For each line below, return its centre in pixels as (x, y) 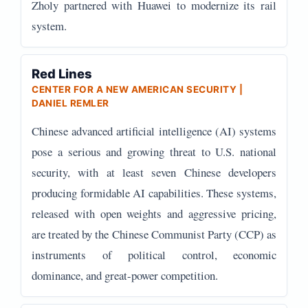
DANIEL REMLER (70, 103)
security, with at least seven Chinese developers (154, 172)
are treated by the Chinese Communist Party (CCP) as (154, 234)
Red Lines (62, 74)
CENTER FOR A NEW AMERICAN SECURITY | (137, 89)
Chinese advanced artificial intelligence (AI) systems (154, 131)
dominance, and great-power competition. (125, 275)
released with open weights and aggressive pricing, (154, 213)
